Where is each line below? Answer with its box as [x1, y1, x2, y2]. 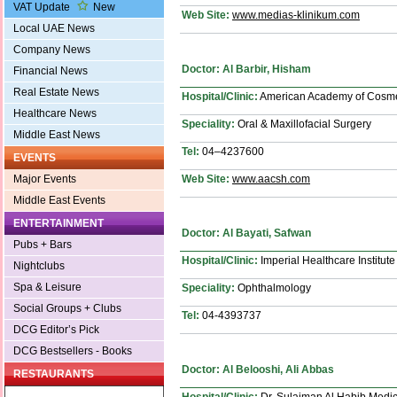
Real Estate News [13, 86, 99, 99]
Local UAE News [13, 22, 95, 35]
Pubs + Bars [13, 238, 72, 252]
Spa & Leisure [13, 281, 82, 294]
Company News [13, 43, 90, 57]
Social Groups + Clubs [13, 302, 121, 315]
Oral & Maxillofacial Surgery [235, 117, 371, 130]
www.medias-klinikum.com [232, 8, 360, 21]
